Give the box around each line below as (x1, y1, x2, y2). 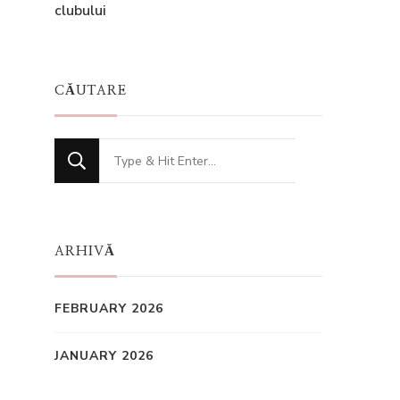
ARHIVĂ (54, 245, 115, 258)
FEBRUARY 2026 (54, 300, 163, 317)
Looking (98, 140, 155, 162)
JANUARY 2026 (54, 347, 154, 364)
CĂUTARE (54, 84, 127, 97)
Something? (98, 196, 186, 217)
